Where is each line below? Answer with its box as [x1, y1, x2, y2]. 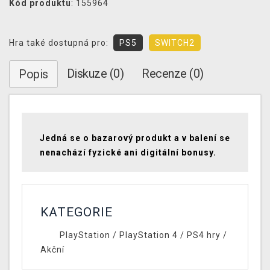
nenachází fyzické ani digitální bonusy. [40, 148, 216, 158]
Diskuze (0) [66, 66, 124, 81]
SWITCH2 [155, 38, 195, 48]
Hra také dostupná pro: [9, 38, 108, 48]
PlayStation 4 [119, 230, 178, 240]
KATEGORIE [40, 205, 113, 220]
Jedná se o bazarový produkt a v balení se [40, 133, 230, 143]
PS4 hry [186, 230, 221, 240]
